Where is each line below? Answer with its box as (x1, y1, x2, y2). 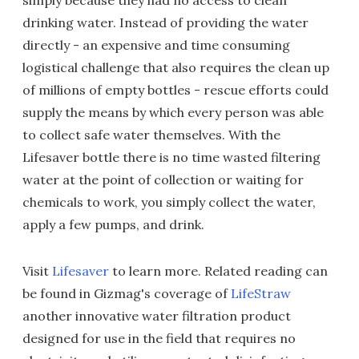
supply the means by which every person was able (22, 104, 324, 120)
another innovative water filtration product (22, 308, 291, 324)
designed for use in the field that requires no (22, 330, 296, 346)
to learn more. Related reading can (109, 263, 328, 279)
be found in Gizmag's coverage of (22, 285, 231, 301)
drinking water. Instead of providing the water (22, 14, 309, 30)
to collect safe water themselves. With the (22, 127, 280, 143)
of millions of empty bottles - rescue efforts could (22, 82, 329, 98)
